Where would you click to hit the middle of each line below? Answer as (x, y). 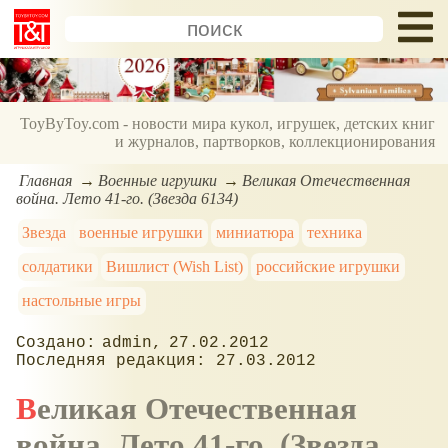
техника (334, 232)
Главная (46, 180)
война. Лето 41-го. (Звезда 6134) (127, 198)
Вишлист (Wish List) (175, 266)
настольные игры (82, 300)
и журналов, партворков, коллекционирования (275, 142)
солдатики (58, 266)
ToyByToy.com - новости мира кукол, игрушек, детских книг (228, 124)
